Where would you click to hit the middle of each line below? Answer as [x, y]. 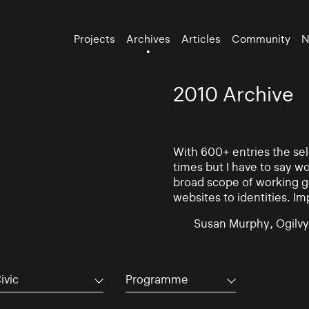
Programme [157, 279]
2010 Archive [233, 94]
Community [261, 39]
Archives [149, 39]
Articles [201, 39]
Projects [95, 39]
